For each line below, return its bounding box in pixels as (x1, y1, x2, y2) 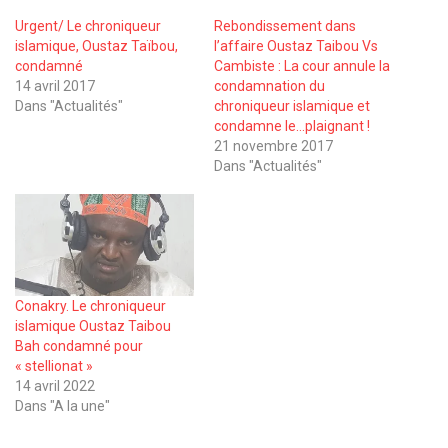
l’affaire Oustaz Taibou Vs (214, 37, 378, 54)
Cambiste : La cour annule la (214, 57, 390, 74)
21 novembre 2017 (214, 137, 333, 154)
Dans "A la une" (15, 397, 110, 414)
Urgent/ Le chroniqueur (15, 17, 161, 34)
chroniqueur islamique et (214, 97, 370, 114)
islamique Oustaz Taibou (15, 317, 171, 334)
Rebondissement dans (214, 17, 356, 34)
